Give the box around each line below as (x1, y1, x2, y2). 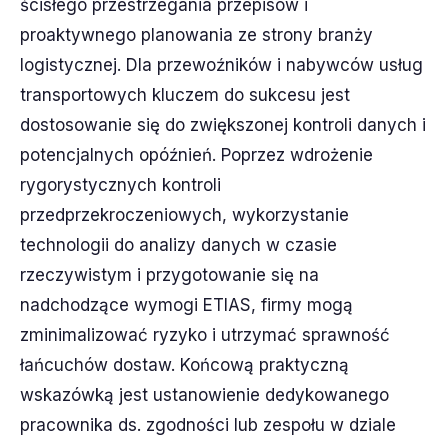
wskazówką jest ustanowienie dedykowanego (20, 385, 389, 405)
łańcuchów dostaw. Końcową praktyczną (20, 355, 349, 375)
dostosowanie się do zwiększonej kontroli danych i (20, 115, 426, 135)
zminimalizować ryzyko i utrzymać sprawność (20, 325, 390, 345)
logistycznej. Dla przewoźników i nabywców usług (20, 55, 423, 75)
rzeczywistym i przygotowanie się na (20, 265, 319, 285)
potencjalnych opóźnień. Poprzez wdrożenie (20, 145, 373, 165)
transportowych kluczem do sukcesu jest (20, 85, 350, 105)
